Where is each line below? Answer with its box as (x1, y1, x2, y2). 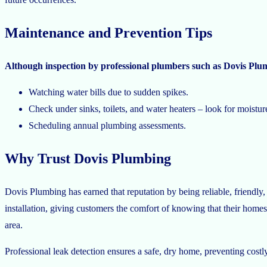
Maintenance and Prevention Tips (5, 24, 212, 41)
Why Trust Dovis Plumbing (5, 150, 171, 166)
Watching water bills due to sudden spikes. (29, 86, 191, 97)
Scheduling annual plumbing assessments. (29, 120, 186, 131)
